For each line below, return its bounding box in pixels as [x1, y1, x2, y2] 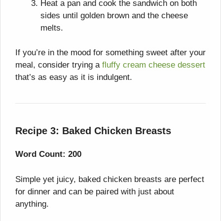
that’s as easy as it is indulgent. [15, 73, 132, 82]
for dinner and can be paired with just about [15, 186, 174, 196]
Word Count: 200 [15, 149, 81, 159]
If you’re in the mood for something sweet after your [15, 48, 206, 58]
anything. [15, 199, 49, 209]
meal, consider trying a [15, 60, 102, 70]
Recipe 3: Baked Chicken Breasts [15, 125, 171, 137]
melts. [40, 23, 63, 33]
